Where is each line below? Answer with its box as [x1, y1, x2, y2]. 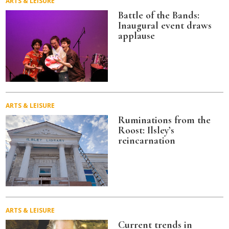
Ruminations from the [118, 114, 211, 127]
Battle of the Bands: [118, 9, 200, 22]
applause [118, 30, 155, 42]
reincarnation [118, 134, 176, 147]
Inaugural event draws [118, 19, 212, 32]
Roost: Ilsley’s [118, 124, 175, 137]
